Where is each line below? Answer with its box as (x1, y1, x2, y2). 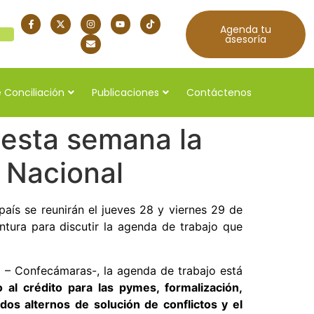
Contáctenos (186, 85, 252, 100)
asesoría (224, 32, 266, 46)
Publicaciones (92, 85, 159, 100)
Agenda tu (219, 22, 271, 36)
